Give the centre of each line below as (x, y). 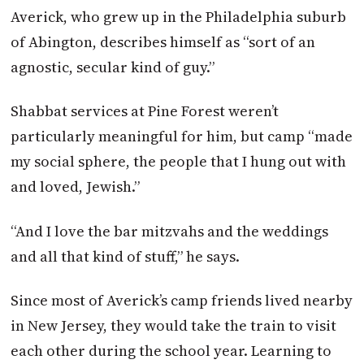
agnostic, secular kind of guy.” (113, 67)
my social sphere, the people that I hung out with (179, 162)
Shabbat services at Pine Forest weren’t (145, 111)
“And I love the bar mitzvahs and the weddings (170, 231)
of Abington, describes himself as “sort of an (163, 42)
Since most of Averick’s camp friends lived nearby (182, 301)
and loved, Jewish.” (76, 187)
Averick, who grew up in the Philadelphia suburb (179, 17)
